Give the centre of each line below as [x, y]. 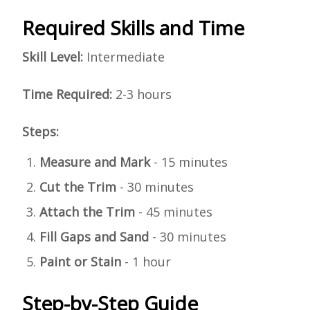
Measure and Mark [95, 162]
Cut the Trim [78, 187]
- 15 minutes [189, 162]
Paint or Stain [80, 262]
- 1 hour [146, 262]
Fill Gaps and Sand [94, 237]
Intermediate [124, 57]
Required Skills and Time [133, 28]
